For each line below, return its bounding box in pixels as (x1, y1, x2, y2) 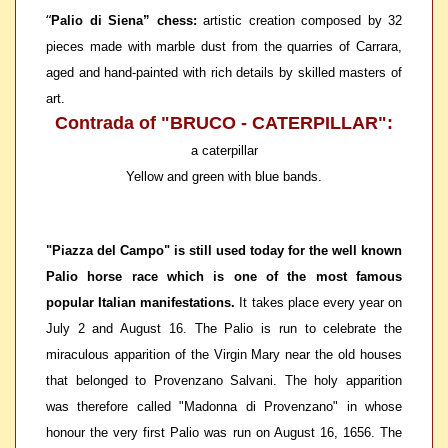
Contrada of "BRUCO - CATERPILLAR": (55, 113, 393, 133)
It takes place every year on (235, 295, 402, 310)
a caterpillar (190, 143, 258, 158)
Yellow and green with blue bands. (126, 169, 322, 184)
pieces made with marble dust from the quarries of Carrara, (46, 39, 402, 54)
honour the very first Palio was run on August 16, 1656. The (46, 425, 402, 440)
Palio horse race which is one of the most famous (46, 269, 402, 284)
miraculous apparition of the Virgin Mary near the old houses (46, 347, 402, 362)
